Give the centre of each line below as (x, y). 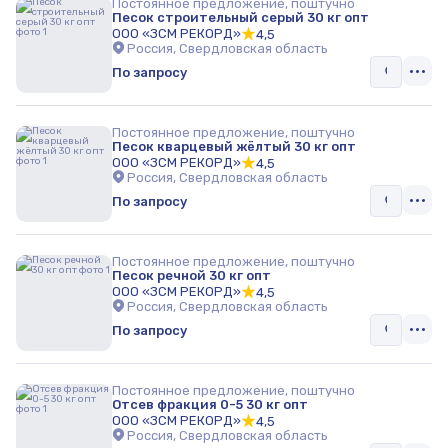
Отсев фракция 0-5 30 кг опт (210, 404)
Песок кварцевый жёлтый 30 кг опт (234, 146)
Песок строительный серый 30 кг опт (240, 17)
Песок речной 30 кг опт (191, 275)
